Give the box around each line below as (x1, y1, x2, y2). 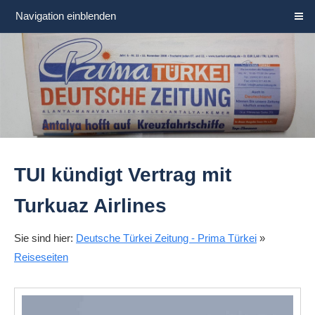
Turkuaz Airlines (14, 195, 167, 217)
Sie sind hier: (14, 232, 76, 245)
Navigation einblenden (15, 10, 116, 22)
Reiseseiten (14, 251, 68, 264)
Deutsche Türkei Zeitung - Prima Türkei (76, 232, 257, 245)
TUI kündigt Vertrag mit (14, 164, 231, 186)
